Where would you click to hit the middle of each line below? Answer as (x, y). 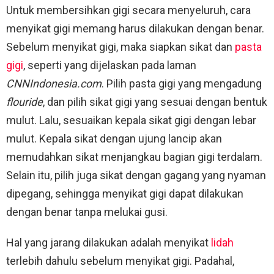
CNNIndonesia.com (54, 84)
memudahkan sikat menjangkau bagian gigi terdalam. (134, 157)
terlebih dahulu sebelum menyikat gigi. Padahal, (120, 261)
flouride (24, 102)
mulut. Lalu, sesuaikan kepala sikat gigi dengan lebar (131, 120)
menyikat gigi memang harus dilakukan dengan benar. (135, 29)
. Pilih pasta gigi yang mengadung (182, 84)
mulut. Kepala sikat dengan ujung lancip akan (114, 139)
